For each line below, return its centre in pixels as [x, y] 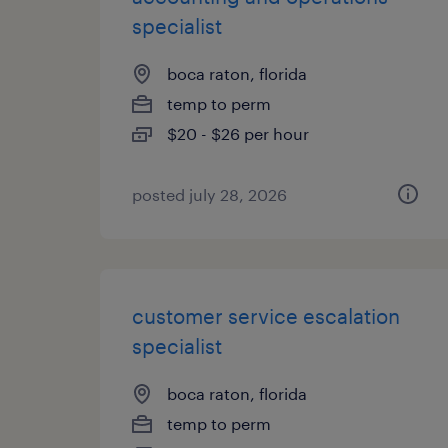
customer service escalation [266, 316]
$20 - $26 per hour [238, 133]
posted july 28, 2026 [209, 194]
